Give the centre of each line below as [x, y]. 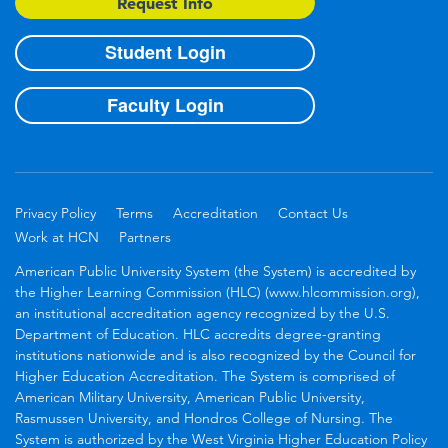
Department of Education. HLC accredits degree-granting [198, 333]
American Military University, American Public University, [190, 396]
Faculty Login [165, 104]
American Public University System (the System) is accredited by [215, 270]
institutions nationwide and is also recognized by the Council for [215, 354]
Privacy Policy [55, 212]
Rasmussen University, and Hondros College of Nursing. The [204, 417]
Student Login [165, 52]
